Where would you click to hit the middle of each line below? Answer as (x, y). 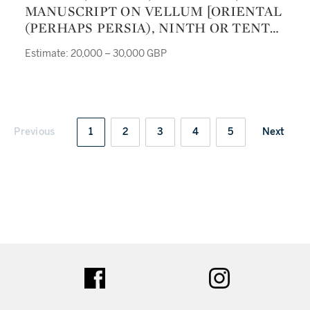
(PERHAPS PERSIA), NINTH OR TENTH (153, 28)
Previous (35, 132)
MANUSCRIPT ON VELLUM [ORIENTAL (153, 11)
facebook (129, 274)
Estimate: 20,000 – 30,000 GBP (95, 54)
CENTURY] (60, 44)
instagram (256, 274)
